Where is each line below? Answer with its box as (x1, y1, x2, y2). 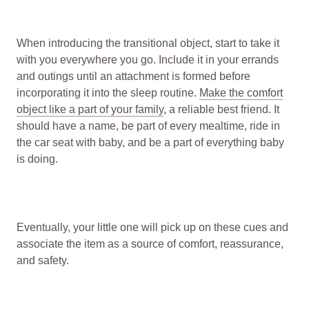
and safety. (17, 255, 72, 267)
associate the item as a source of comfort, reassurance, (17, 238, 283, 250)
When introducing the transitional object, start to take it (17, 37, 279, 49)
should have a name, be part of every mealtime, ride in (17, 119, 280, 132)
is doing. (17, 152, 58, 165)
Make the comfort (199, 86, 283, 99)
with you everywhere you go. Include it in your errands (17, 53, 279, 66)
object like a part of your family (17, 103, 163, 115)
